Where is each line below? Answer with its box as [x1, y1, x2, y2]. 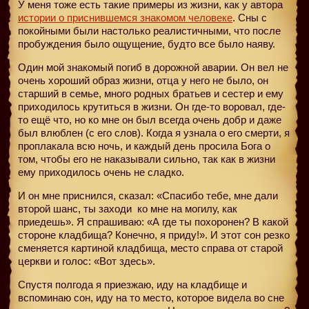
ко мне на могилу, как [134, 202, 237, 215]
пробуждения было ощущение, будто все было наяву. [18, 37, 275, 50]
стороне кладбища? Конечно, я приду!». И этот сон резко [18, 228, 290, 241]
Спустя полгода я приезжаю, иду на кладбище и [18, 278, 247, 290]
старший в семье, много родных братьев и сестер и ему [18, 87, 283, 99]
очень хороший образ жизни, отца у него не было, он [18, 74, 268, 86]
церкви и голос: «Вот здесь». [18, 255, 155, 267]
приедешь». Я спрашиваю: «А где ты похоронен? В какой [18, 215, 288, 228]
